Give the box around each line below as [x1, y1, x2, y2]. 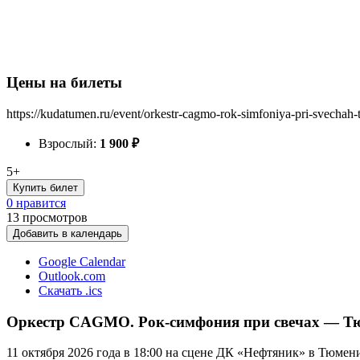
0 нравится [6, 196, 66, 210]
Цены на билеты [6, 74, 122, 92]
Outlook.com [39, 269, 105, 283]
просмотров [22, 211, 88, 224]
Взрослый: [39, 137, 100, 150]
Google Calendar [39, 255, 125, 268]
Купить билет [13, 182, 78, 194]
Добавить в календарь [13, 227, 122, 239]
